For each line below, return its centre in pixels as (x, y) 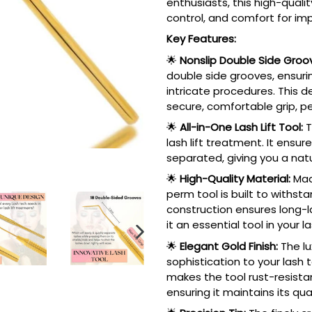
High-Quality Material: (235, 179)
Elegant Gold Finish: (229, 246)
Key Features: (201, 39)
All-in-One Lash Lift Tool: (241, 127)
